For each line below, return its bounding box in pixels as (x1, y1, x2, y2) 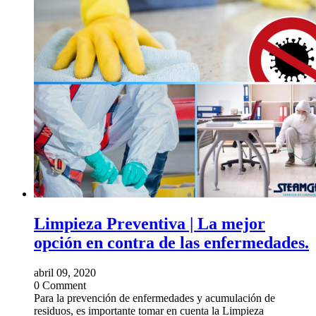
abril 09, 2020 (34, 266, 96, 279)
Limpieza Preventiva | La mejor (34, 214, 265, 233)
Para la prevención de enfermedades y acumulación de (34, 291, 275, 304)
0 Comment (34, 279, 86, 291)
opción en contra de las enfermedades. (34, 233, 309, 252)
